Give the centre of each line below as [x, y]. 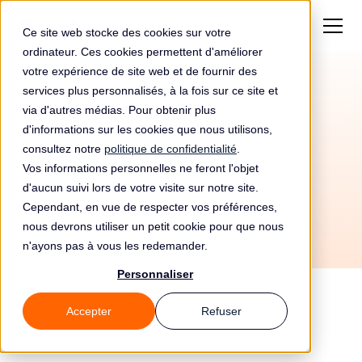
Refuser [221, 311]
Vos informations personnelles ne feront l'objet [141, 168]
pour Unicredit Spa [181, 139]
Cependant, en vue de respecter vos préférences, [150, 207]
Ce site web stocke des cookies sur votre [127, 32]
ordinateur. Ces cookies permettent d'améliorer [143, 52]
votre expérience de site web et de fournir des [140, 71]
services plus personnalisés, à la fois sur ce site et [150, 90]
